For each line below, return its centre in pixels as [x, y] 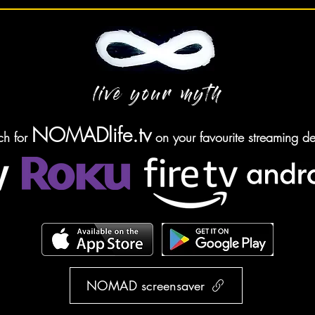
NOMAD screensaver [146, 285]
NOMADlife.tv [91, 135]
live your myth [157, 96]
